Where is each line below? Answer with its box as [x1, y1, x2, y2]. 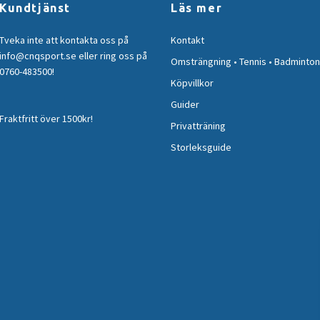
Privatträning [171, 119, 226, 133]
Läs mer [171, 1, 223, 15]
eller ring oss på [76, 49, 147, 63]
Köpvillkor [171, 76, 214, 90]
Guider [171, 98, 199, 111]
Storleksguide [171, 141, 231, 154]
